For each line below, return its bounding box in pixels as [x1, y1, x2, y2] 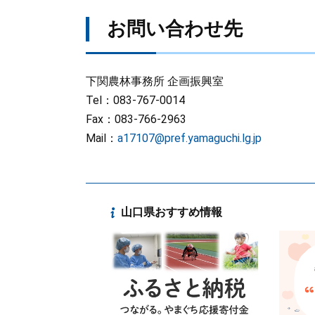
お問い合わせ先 [107, 18, 243, 40]
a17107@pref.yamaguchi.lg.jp [117, 131, 262, 145]
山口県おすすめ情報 [121, 205, 222, 219]
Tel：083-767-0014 [86, 94, 185, 107]
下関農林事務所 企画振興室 [86, 75, 224, 88]
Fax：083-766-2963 [86, 112, 186, 126]
